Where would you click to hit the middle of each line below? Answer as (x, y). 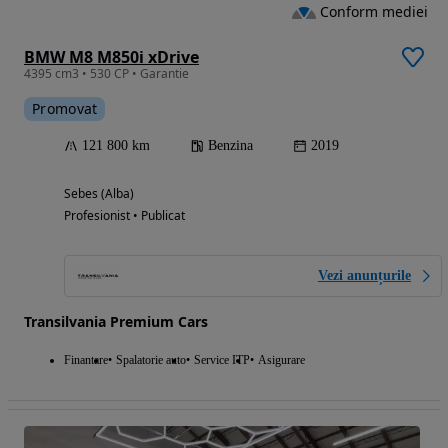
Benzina (230, 146)
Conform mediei (374, 12)
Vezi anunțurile (364, 276)
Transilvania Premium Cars (116, 322)
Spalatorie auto (151, 360)
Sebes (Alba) (99, 194)
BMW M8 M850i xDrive (111, 57)
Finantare (86, 360)
